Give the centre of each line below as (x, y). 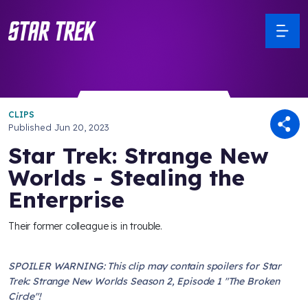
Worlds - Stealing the (126, 177)
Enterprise (66, 199)
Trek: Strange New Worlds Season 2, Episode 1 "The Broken (144, 281)
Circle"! (24, 296)
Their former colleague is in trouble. (86, 226)
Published (31, 127)
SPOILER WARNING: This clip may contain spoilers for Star (145, 266)
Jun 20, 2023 (82, 127)
